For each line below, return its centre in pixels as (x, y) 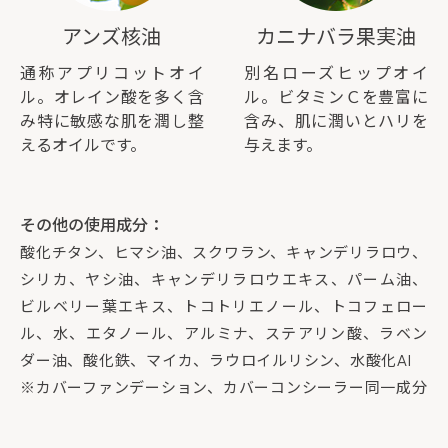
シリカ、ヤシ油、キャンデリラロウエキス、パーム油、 (224, 279)
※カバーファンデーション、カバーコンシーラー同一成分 (224, 387)
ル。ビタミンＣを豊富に (336, 97)
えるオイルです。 (83, 145)
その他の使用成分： (92, 225)
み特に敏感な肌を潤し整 (112, 121)
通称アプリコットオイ (112, 73)
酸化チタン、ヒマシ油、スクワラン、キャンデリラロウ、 (224, 252)
